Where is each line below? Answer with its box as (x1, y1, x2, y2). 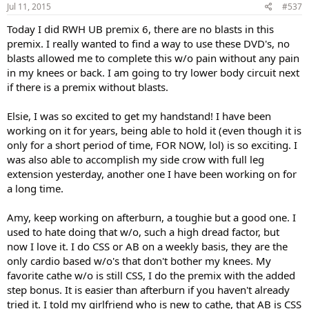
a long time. (7, 181, 63, 195)
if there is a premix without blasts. (7, 79, 168, 94)
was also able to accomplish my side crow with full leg (7, 152, 264, 166)
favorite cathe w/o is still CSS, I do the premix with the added (7, 268, 295, 282)
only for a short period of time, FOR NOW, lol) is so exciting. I (7, 137, 297, 152)
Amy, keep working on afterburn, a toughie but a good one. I (7, 210, 296, 224)
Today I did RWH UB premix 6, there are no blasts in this (7, 21, 274, 36)
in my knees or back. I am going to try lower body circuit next (7, 65, 299, 79)
